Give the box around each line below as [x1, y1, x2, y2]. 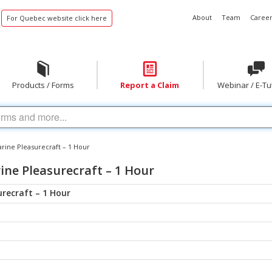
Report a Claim [120, 80, 179, 90]
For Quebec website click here [7, 13, 107, 22]
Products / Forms [12, 80, 74, 90]
